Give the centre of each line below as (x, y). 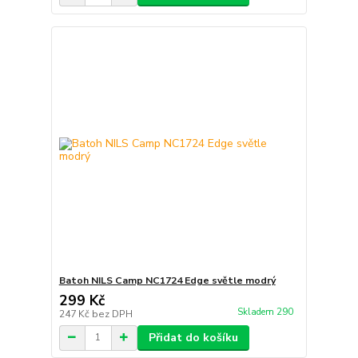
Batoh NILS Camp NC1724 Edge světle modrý (167, 280)
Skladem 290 (266, 312)
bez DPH (112, 314)
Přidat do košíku (193, 337)
